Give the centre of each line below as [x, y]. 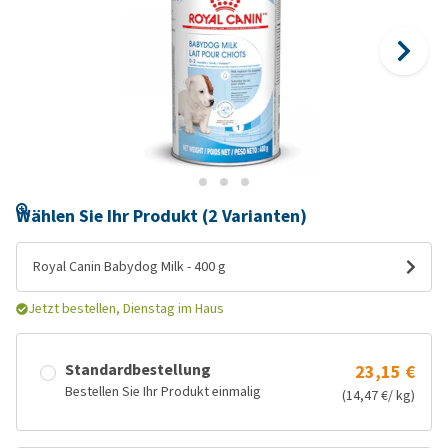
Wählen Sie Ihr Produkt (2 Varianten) [161, 216]
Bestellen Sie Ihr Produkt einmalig [163, 391]
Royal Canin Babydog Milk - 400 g [129, 266]
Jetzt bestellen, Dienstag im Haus [126, 308]
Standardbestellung [138, 369]
